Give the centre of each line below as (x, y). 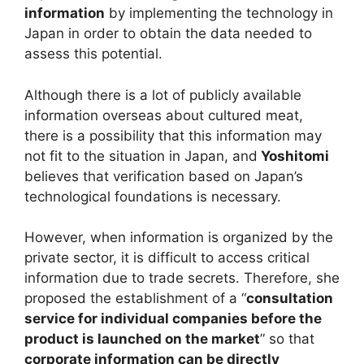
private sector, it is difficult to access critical (167, 258)
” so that (287, 339)
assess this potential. (93, 54)
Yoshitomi (293, 156)
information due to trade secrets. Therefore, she (182, 278)
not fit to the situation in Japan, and (141, 156)
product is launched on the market (142, 339)
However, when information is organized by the (179, 238)
